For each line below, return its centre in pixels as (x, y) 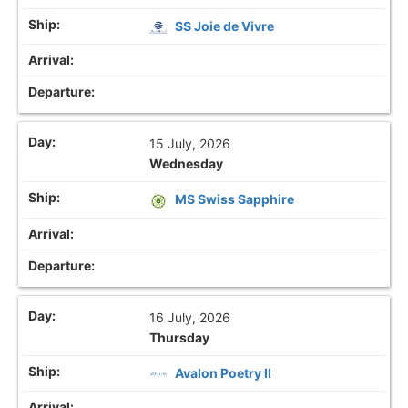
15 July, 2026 (190, 144)
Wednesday (187, 164)
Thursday (180, 337)
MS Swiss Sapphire (235, 199)
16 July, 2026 (190, 317)
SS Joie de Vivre (225, 26)
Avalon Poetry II (224, 372)
